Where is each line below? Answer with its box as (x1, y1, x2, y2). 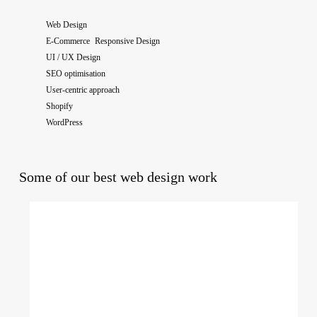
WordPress (45, 117, 83, 128)
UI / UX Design (45, 52, 100, 63)
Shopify (45, 101, 73, 112)
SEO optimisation (45, 69, 105, 79)
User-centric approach (45, 85, 120, 96)
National (29, 220, 68, 233)
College (29, 237, 64, 250)
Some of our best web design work (19, 169, 218, 185)
